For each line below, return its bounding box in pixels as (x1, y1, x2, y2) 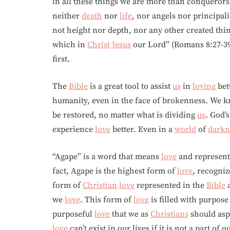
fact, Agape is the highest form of (52, 166, 177, 176)
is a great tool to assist (88, 81, 172, 91)
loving (193, 81, 216, 91)
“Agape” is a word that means (52, 151, 161, 162)
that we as (110, 209, 150, 219)
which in (52, 40, 87, 50)
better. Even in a (110, 124, 175, 135)
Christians (150, 209, 188, 219)
